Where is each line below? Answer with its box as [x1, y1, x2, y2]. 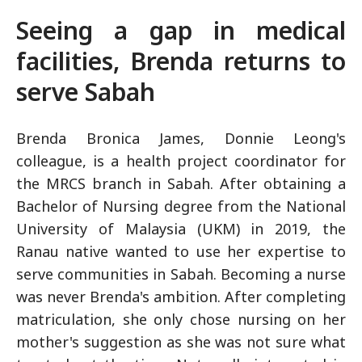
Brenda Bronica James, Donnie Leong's [16, 128, 346, 148]
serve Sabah [16, 74, 155, 108]
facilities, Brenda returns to [16, 44, 346, 78]
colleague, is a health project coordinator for [16, 150, 346, 170]
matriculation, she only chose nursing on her [16, 309, 346, 329]
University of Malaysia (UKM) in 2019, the [16, 218, 346, 238]
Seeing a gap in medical [16, 13, 346, 47]
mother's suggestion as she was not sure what [16, 331, 346, 351]
